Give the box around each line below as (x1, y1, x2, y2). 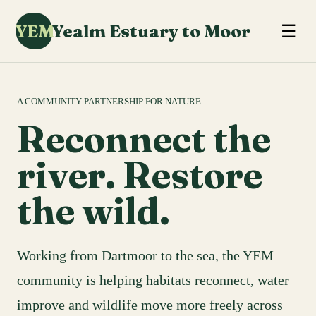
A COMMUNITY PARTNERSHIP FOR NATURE (17, 96, 201, 107)
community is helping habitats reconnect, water (17, 272, 289, 288)
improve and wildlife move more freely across (17, 297, 283, 312)
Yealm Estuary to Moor (52, 20, 251, 42)
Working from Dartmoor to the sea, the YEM (17, 248, 274, 263)
